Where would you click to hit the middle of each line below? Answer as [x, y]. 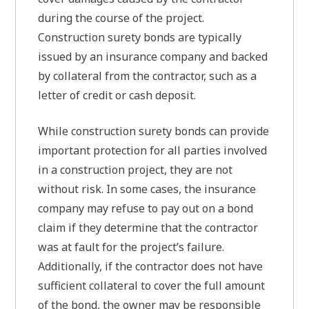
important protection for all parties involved [153, 151]
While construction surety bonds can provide [154, 131]
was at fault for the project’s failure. [131, 247]
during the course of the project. [121, 18]
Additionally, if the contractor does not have [151, 267]
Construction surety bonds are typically [140, 38]
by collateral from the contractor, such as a [148, 76]
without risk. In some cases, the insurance [147, 189]
